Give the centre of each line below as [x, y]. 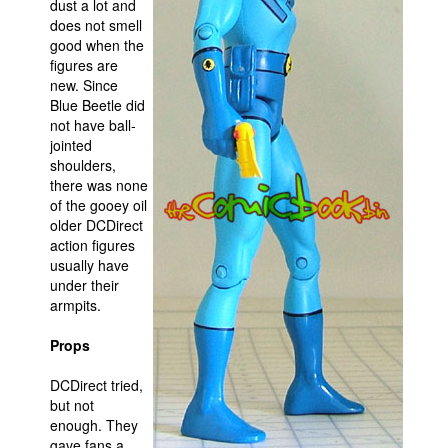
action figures [92, 245]
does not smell [96, 25]
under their [84, 285]
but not [72, 405]
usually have [89, 265]
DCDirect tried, [96, 385]
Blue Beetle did [97, 105]
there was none [99, 185]
